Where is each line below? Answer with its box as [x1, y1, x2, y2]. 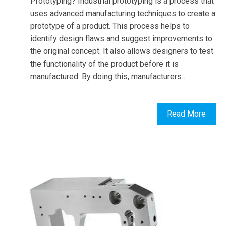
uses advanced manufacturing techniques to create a [30, 9, 215, 19]
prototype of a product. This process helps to [30, 21, 190, 31]
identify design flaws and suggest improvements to [30, 34, 212, 44]
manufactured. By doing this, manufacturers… [30, 72, 187, 82]
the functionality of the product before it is [30, 59, 179, 69]
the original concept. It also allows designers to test [30, 46, 213, 56]
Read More [167, 109, 206, 119]
